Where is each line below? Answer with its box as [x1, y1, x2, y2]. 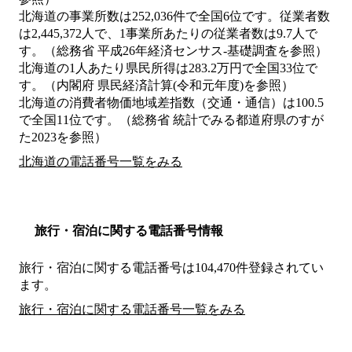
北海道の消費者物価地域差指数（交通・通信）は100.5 [19, 96, 324, 110]
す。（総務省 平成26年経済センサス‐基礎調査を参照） [19, 44, 328, 58]
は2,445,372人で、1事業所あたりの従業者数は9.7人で [19, 27, 317, 41]
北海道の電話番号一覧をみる [19, 155, 182, 169]
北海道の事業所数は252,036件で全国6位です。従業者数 [19, 9, 330, 24]
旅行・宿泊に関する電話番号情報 [35, 224, 223, 238]
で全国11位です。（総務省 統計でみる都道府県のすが [19, 113, 324, 127]
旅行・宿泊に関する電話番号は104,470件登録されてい [19, 261, 324, 275]
